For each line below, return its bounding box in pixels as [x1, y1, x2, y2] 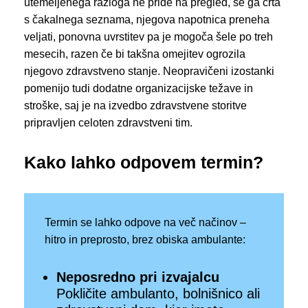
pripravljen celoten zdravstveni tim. [24, 117, 192, 129]
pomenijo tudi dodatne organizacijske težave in [24, 82, 253, 95]
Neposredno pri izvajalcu [56, 269, 219, 285]
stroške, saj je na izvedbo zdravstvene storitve [24, 100, 247, 112]
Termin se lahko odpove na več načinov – [45, 217, 246, 229]
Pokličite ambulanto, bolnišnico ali [56, 286, 260, 302]
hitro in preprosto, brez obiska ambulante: [45, 234, 245, 246]
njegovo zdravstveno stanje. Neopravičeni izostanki [24, 65, 274, 78]
